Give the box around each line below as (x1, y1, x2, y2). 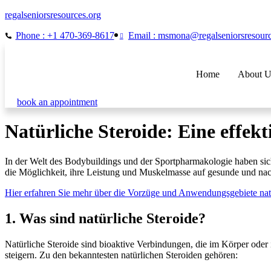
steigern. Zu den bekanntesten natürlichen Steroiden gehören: (5, 249, 238, 260)
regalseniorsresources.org (5, 10, 101, 20)
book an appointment (17, 97, 97, 107)
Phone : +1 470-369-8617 (15, 30, 114, 41)
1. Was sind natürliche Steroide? (5, 210, 206, 226)
